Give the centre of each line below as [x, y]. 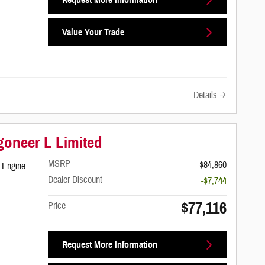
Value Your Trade [93, 33]
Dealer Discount [75, 180]
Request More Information [109, 245]
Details [205, 95]
